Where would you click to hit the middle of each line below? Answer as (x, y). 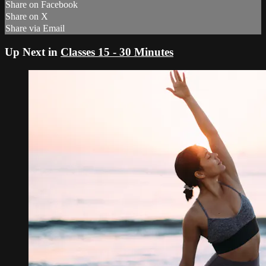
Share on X (27, 17)
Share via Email (35, 28)
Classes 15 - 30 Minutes (117, 52)
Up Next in (33, 52)
